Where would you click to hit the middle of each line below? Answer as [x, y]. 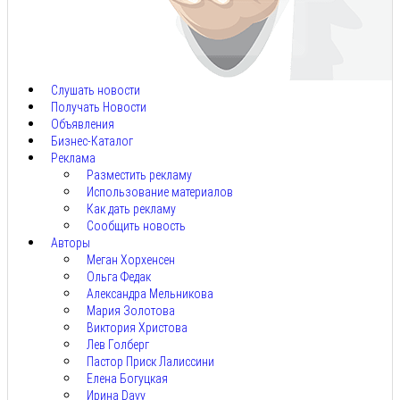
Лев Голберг [118, 345]
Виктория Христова [137, 328]
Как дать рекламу [131, 209]
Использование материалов [160, 192]
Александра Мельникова [150, 294]
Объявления [83, 125]
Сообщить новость [136, 226]
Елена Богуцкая [127, 379]
